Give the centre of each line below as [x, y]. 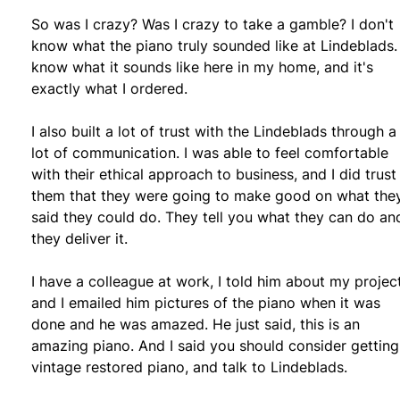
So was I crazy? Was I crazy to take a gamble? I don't [212, 24]
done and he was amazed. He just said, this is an [196, 324]
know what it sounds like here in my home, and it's [202, 67]
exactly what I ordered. [109, 88]
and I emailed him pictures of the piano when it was [206, 302]
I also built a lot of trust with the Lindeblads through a [214, 131]
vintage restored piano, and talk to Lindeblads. [189, 367]
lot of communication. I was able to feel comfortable [210, 152]
